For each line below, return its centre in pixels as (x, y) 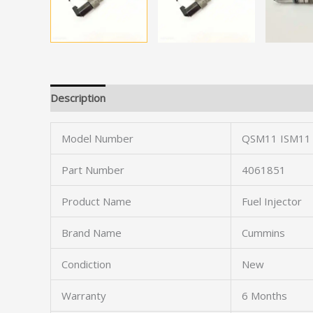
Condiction (86, 264)
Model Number (97, 138)
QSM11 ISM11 (276, 138)
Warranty (84, 295)
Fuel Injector (272, 201)
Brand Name (92, 232)
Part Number (93, 169)
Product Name (96, 201)
